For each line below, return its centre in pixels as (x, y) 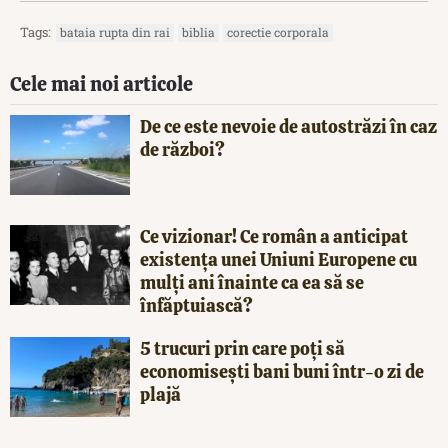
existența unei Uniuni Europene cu (278, 259)
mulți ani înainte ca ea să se (252, 282)
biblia (198, 31)
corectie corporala (278, 31)
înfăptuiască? (196, 305)
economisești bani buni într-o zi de (282, 371)
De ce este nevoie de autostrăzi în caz (288, 126)
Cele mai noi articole (101, 83)
